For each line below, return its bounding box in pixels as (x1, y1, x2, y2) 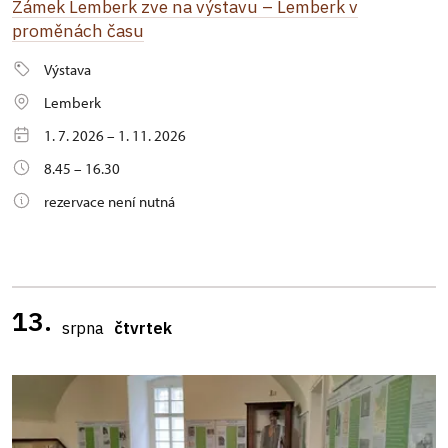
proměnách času (12, 19, 144, 42)
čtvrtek (114, 317, 172, 339)
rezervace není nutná (44, 192, 175, 211)
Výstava (44, 60, 91, 79)
